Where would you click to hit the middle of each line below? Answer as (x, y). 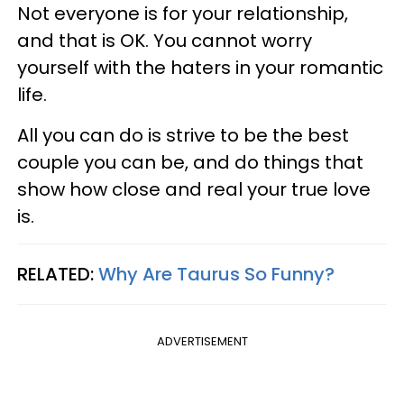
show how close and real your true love (194, 190)
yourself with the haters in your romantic (200, 68)
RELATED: (58, 275)
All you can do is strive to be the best (183, 136)
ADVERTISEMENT (202, 342)
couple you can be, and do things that (190, 163)
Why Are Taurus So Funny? (216, 275)
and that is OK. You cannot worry (165, 41)
